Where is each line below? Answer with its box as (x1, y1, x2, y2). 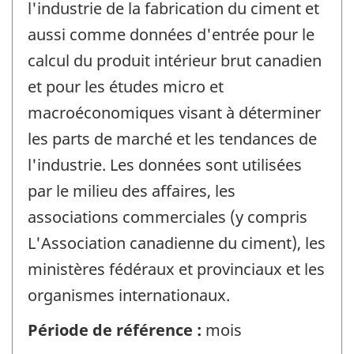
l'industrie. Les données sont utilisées (28, 153, 302, 175)
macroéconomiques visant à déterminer (28, 101, 321, 123)
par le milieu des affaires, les (28, 179, 235, 201)
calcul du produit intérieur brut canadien (28, 49, 322, 71)
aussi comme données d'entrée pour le (28, 23, 314, 45)
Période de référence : (28, 319, 205, 341)
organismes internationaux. (28, 284, 230, 306)
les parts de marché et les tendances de (28, 127, 317, 149)
